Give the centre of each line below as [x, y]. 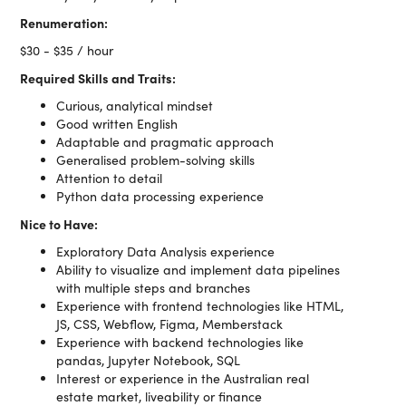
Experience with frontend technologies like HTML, [200, 306]
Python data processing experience [160, 196]
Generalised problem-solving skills [156, 160]
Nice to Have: [59, 224]
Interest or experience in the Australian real [183, 378]
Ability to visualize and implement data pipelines [198, 270]
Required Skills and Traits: [98, 78]
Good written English [117, 124]
